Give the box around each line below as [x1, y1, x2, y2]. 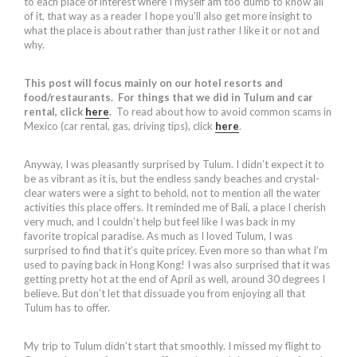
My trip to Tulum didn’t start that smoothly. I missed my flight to [24, 339, 321, 352]
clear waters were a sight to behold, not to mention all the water [24, 186, 320, 199]
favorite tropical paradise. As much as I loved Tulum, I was [24, 229, 292, 242]
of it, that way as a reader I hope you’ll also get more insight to [24, 9, 312, 22]
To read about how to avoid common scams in [116, 104, 331, 118]
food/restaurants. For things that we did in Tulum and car [24, 90, 313, 104]
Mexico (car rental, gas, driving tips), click [24, 119, 215, 132]
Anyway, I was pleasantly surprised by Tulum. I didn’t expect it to [24, 157, 324, 171]
